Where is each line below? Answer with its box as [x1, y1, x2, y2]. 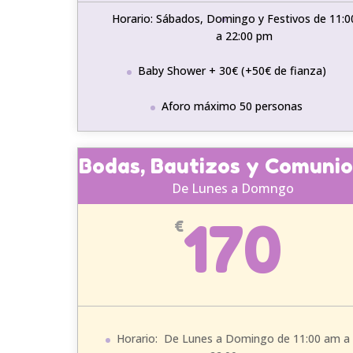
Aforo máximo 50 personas [162, 98, 303, 113]
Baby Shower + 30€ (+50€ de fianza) [138, 63, 326, 79]
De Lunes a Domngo [172, 179, 295, 197]
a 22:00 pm [215, 28, 273, 43]
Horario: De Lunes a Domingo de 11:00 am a [116, 330, 350, 346]
